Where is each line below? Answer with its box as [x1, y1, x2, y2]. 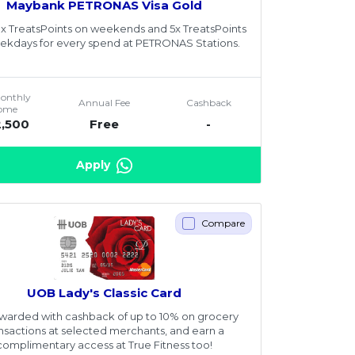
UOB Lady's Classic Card [27, 284, 182, 300]
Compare [200, 217, 245, 230]
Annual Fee [78, 97, 131, 109]
